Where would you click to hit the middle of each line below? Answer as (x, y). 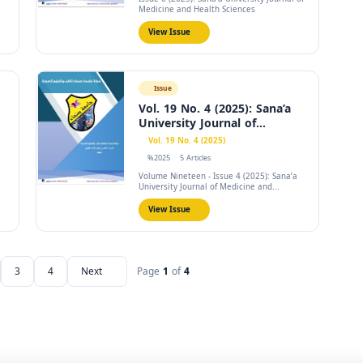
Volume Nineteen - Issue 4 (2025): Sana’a (218, 176)
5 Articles (195, 158)
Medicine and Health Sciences (197, 9)
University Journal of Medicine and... (209, 187)
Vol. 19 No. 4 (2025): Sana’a (215, 109)
